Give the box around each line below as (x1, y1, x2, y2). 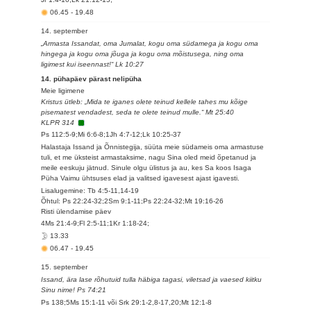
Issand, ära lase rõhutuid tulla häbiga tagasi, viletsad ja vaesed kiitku (41, 276, 262, 283)
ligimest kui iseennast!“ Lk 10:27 (41, 60, 144, 68)
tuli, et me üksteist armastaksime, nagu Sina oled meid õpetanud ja (41, 153, 257, 161)
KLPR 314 (41, 119, 75, 126)
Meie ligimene (41, 87, 85, 94)
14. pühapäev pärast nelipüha (41, 75, 142, 83)
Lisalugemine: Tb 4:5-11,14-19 (41, 187, 140, 194)
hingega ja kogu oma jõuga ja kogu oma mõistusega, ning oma (41, 50, 244, 58)
